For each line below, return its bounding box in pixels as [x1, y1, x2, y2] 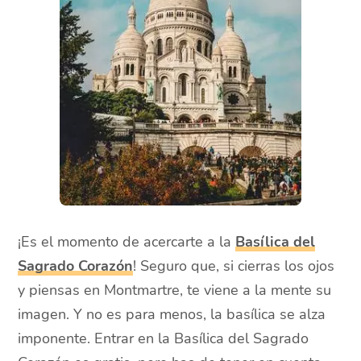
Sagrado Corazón [18, 256, 134, 276]
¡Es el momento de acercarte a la [18, 232, 236, 252]
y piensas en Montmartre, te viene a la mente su [18, 280, 332, 301]
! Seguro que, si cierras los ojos [133, 256, 335, 276]
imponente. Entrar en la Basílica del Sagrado [18, 329, 309, 349]
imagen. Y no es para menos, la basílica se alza [18, 305, 326, 325]
